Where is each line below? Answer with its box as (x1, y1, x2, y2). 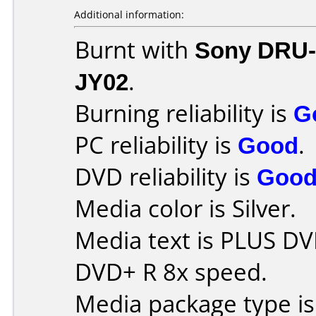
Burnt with (75, 34, 195, 66)
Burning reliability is (75, 97, 293, 129)
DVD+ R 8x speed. (75, 256, 267, 288)
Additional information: (74, 8, 184, 21)
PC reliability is (75, 129, 238, 161)
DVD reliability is (75, 161, 257, 193)
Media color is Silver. (75, 193, 296, 224)
